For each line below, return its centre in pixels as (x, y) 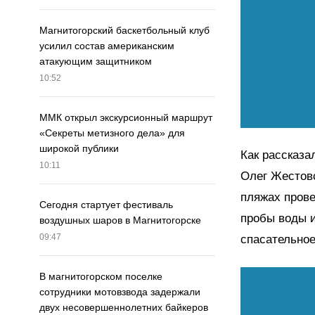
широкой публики (79, 149)
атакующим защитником (96, 62)
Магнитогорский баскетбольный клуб (124, 31)
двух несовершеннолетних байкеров (124, 308)
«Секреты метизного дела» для (112, 133)
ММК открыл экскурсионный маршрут (126, 118)
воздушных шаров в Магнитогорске (120, 220)
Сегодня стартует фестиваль (106, 205)
